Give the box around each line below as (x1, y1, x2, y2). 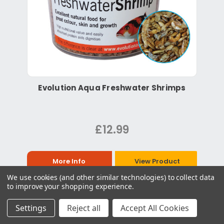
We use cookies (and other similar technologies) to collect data (7, 172, 214, 182)
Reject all (67, 202, 100, 213)
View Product (134, 156, 180, 166)
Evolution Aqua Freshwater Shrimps (38, 82, 186, 93)
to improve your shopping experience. (7, 181, 134, 191)
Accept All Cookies (120, 202, 189, 213)
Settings (15, 202, 46, 213)
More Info (52, 156, 86, 166)
